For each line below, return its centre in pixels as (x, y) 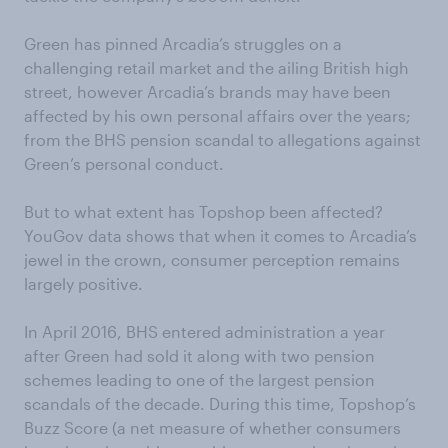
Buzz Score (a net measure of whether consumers (212, 427)
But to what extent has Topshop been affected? (203, 211)
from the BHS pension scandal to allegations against (222, 139)
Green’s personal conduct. (124, 163)
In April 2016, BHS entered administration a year (204, 331)
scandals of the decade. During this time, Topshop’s (220, 403)
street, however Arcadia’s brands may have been (207, 91)
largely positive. (83, 283)
